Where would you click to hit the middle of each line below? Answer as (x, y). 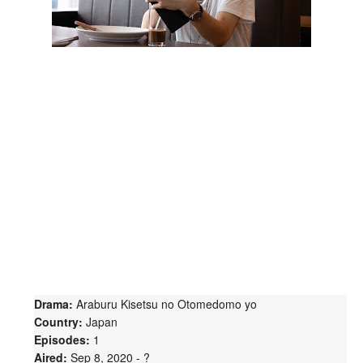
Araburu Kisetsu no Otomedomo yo (167, 304)
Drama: (54, 304)
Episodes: (62, 340)
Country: (59, 322)
